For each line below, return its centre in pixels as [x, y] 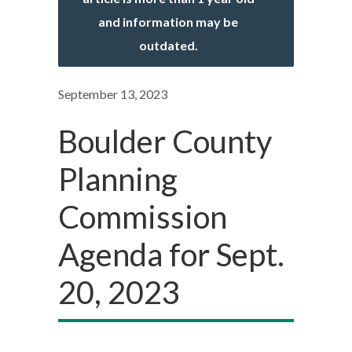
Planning [118, 179]
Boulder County [165, 141]
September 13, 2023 [113, 94]
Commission [143, 217]
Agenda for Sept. [171, 255]
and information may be [168, 22]
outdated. [168, 45]
